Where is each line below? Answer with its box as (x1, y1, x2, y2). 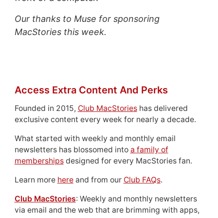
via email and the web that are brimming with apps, (14, 205, 200, 215)
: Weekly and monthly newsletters (75, 194, 197, 204)
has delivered (137, 104, 188, 113)
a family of (130, 145, 168, 155)
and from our (73, 175, 124, 185)
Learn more (14, 175, 57, 185)
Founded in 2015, (14, 104, 78, 113)
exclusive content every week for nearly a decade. (14, 115, 196, 125)
